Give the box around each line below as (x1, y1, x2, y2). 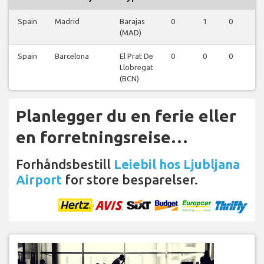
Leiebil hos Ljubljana (114, 156, 240, 171)
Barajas (120, 16, 145, 25)
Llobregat (120, 62, 153, 71)
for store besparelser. (62, 171, 198, 187)
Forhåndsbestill (16, 156, 114, 171)
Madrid (55, 16, 80, 25)
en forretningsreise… (16, 127, 188, 146)
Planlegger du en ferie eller (16, 106, 236, 125)
